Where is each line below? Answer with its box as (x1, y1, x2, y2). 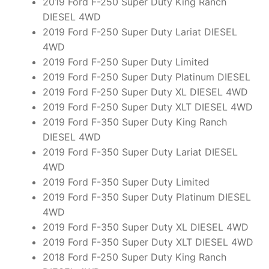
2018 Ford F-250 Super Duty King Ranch (42, 251, 226, 264)
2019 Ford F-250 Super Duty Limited (42, 56, 209, 68)
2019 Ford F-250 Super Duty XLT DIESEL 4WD (42, 101, 253, 113)
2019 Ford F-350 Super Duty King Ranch (42, 116, 227, 128)
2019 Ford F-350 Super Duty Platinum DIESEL (42, 191, 251, 204)
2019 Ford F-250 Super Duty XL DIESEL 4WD (42, 86, 248, 98)
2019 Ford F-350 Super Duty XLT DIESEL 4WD (42, 236, 253, 249)
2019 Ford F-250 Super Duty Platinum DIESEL (42, 71, 250, 83)
